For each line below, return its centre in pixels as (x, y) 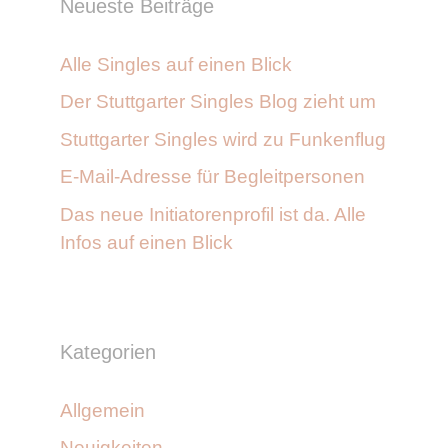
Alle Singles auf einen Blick (176, 64)
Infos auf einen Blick (146, 242)
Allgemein (102, 410)
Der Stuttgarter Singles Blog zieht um (218, 102)
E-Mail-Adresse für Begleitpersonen (212, 177)
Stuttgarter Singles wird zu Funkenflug (223, 139)
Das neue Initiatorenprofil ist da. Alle (213, 214)
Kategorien (108, 351)
